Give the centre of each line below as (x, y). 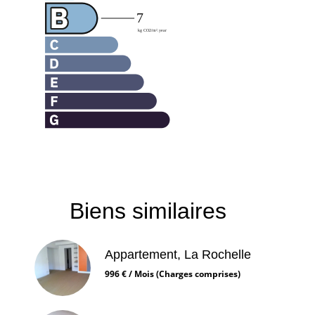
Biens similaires (148, 211)
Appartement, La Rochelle (178, 255)
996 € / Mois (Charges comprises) (173, 274)
